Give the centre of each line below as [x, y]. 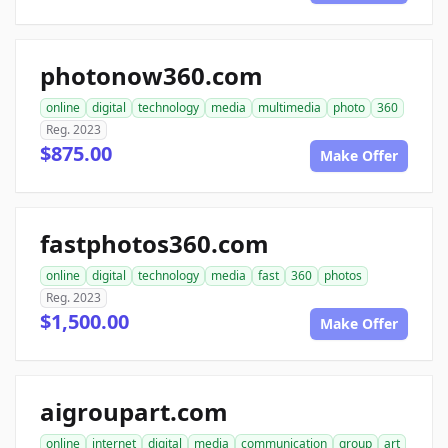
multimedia [289, 107]
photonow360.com [151, 75]
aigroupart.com [134, 411]
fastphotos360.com [154, 243]
